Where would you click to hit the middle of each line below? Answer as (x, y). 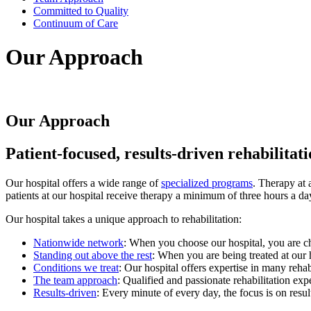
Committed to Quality (81, 11)
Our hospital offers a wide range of (83, 183)
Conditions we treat (76, 267)
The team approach (75, 280)
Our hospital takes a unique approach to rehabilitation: (124, 219)
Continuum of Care (76, 23)
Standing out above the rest (93, 255)
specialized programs (207, 183)
